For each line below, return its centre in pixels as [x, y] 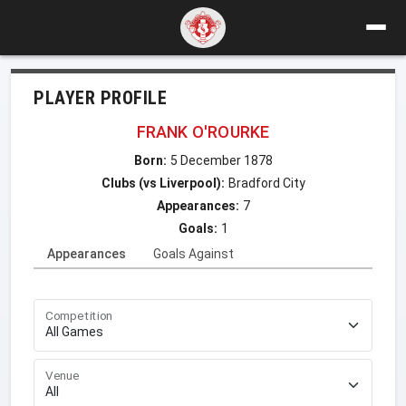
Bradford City [266, 183]
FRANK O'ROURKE [203, 131]
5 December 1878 [221, 160]
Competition [79, 315]
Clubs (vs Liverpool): [163, 183]
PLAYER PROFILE [100, 97]
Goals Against [193, 253]
